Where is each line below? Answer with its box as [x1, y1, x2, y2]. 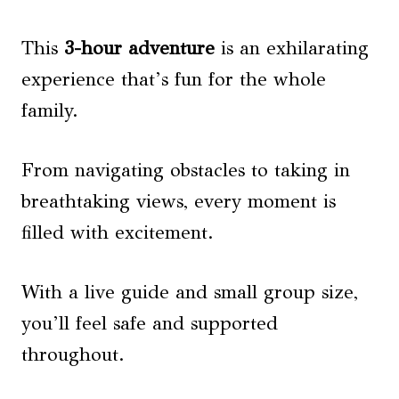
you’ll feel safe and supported [21, 311, 278, 335]
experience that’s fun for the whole [21, 67, 326, 91]
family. [21, 98, 78, 122]
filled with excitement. [21, 220, 214, 244]
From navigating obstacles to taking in [21, 158, 350, 182]
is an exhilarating [215, 36, 369, 60]
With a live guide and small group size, [21, 280, 358, 304]
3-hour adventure [64, 36, 215, 60]
